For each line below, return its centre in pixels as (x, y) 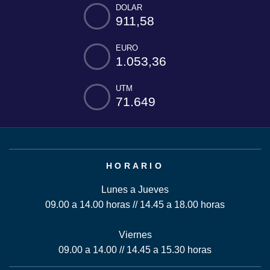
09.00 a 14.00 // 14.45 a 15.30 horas (135, 250)
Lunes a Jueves (135, 190)
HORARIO (135, 166)
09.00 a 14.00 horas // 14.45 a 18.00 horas (135, 205)
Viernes (135, 235)
